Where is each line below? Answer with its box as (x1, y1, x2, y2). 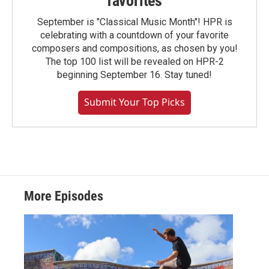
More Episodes (24, 189, 103, 204)
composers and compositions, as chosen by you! (31, 43, 238, 55)
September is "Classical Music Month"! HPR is (37, 16, 232, 28)
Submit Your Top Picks (84, 95, 185, 109)
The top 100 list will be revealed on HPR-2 (45, 56, 224, 68)
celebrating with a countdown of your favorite (40, 29, 229, 41)
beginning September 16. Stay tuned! (57, 69, 212, 81)
